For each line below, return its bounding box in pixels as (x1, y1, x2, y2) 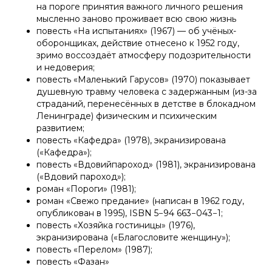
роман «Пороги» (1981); (36, 183, 136, 195)
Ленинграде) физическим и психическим (36, 110, 217, 122)
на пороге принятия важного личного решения (36, 1, 243, 13)
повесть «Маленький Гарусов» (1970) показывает (36, 74, 250, 86)
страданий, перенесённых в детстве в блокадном (36, 98, 256, 110)
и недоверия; (36, 62, 95, 73)
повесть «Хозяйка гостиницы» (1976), (36, 220, 195, 231)
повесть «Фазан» (36, 256, 109, 268)
